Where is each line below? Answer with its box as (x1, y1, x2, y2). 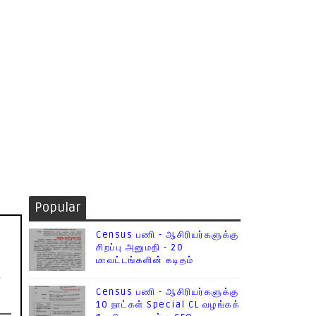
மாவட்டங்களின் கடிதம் (96, 255, 194, 266)
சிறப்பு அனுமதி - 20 (96, 242, 183, 253)
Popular (35, 200, 80, 215)
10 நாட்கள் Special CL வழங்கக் (96, 299, 240, 310)
